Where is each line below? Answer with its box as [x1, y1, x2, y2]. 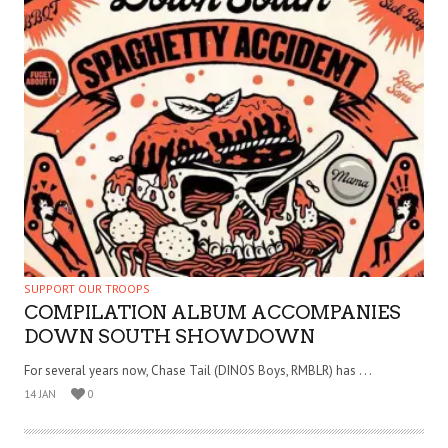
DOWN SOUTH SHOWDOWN [24, 324, 315, 348]
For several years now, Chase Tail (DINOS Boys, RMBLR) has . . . [24, 361, 372, 379]
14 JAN [24, 386, 56, 401]
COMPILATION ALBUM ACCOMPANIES [24, 300, 401, 324]
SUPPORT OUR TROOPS [24, 280, 150, 296]
